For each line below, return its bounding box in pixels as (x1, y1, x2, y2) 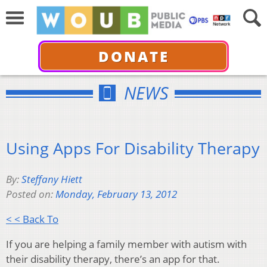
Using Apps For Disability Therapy (6, 136, 260, 159)
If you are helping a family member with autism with (6, 237, 247, 252)
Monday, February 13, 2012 (55, 187, 177, 201)
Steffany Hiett (21, 172, 82, 187)
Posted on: (6, 187, 55, 201)
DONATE (98, 46, 169, 66)
